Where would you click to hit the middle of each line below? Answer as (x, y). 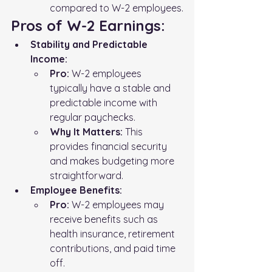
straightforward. (87, 175)
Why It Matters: (86, 131)
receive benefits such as (105, 219)
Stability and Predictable (90, 44)
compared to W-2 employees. (117, 8)
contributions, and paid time (114, 248)
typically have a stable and (111, 88)
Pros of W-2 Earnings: (88, 25)
